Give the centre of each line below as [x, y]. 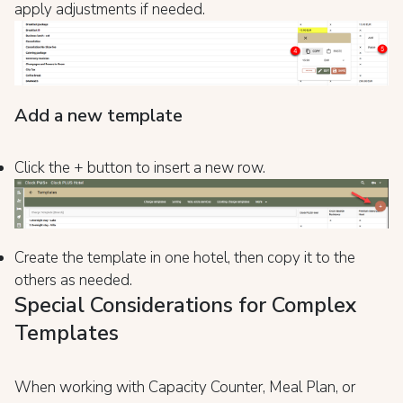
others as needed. [73, 281]
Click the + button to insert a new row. [140, 167]
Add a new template [99, 115]
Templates [67, 333]
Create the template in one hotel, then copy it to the [185, 258]
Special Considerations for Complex [185, 305]
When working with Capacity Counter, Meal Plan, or [185, 388]
